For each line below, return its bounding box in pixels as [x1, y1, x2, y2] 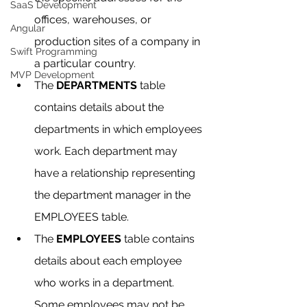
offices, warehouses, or [34, 12, 154, 26]
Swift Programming [10, 46, 97, 57]
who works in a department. [34, 275, 177, 289]
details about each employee [34, 254, 184, 267]
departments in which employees [34, 122, 205, 136]
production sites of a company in [34, 34, 203, 48]
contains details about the [34, 100, 167, 114]
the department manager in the [34, 188, 193, 201]
